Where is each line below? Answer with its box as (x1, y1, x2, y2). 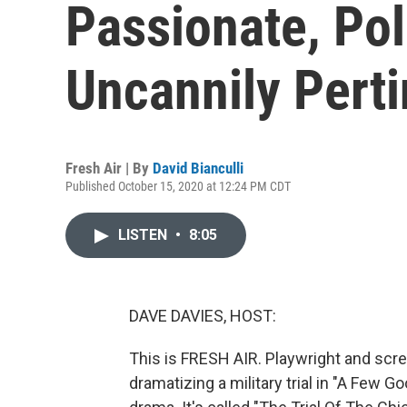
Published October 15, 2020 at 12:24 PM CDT (65, 179, 291, 194)
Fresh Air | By (65, 159, 153, 177)
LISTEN (118, 226, 171, 243)
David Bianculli (153, 159, 243, 177)
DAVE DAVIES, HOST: (129, 306, 276, 325)
